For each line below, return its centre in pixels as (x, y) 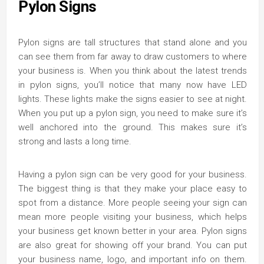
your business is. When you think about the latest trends (133, 71)
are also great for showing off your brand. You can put (133, 245)
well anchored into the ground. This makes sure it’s (133, 127)
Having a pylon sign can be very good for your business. (133, 174)
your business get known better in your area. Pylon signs (133, 231)
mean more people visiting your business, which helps (133, 217)
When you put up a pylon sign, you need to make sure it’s (133, 113)
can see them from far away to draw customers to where (133, 57)
